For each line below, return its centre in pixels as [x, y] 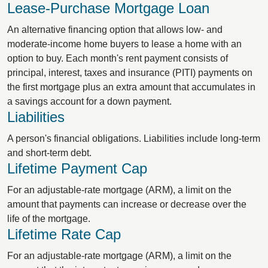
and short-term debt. [49, 153]
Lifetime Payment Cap [77, 168]
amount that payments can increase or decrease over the [127, 204]
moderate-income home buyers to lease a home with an [124, 44]
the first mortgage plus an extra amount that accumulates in [131, 87]
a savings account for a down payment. [89, 101]
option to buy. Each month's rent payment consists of [118, 58]
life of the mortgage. [49, 219]
